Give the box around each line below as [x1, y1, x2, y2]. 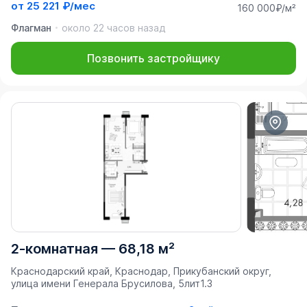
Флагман [11, 22, 51, 34]
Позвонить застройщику [87, 51, 220, 66]
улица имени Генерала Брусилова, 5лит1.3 [11, 278, 212, 290]
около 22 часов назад [62, 22, 165, 34]
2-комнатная [11, 241, 98, 258]
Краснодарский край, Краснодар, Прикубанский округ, [11, 265, 271, 278]
